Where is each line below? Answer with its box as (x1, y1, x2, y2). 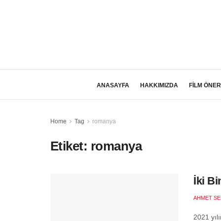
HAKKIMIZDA (140, 82, 178, 89)
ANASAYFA (96, 82, 129, 89)
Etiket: (50, 139, 91, 153)
